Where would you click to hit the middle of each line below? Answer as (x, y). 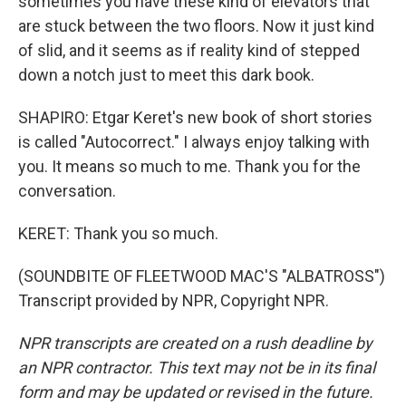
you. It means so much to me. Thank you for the (189, 166)
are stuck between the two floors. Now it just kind (196, 26)
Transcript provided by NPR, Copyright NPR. (174, 300)
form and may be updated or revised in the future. (196, 392)
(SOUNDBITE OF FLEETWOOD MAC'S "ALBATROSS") (202, 276)
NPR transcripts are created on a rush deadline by (195, 343)
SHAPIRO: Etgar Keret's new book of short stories (195, 117)
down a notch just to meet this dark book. (166, 75)
